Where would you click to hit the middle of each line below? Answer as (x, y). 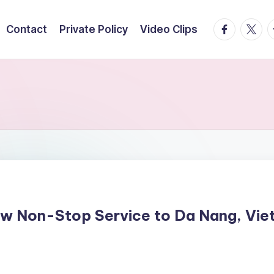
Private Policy (94, 29)
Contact (27, 29)
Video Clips (169, 29)
